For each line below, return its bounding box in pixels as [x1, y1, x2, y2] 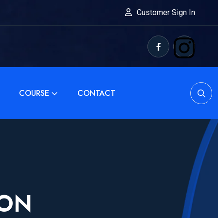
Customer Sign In [137, 8, 195, 17]
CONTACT [77, 88, 115, 99]
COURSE [19, 88, 49, 99]
